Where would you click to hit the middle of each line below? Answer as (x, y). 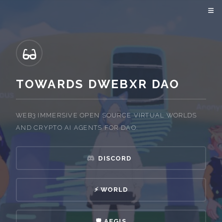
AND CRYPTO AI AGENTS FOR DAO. (77, 127)
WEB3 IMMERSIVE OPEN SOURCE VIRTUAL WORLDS (107, 115)
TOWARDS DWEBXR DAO (98, 84)
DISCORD (115, 159)
